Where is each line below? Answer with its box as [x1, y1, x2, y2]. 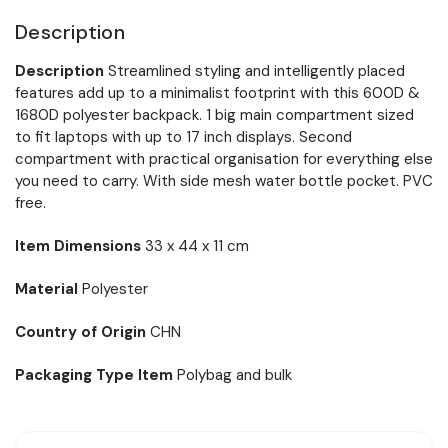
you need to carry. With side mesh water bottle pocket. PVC [15, 170, 433, 191]
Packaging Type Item [15, 364, 177, 385]
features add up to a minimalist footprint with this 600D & [15, 82, 420, 103]
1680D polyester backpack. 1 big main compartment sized [15, 104, 414, 125]
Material [15, 278, 82, 299]
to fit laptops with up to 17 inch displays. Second [15, 126, 352, 147]
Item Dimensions [15, 235, 145, 256]
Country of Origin [15, 321, 150, 342]
